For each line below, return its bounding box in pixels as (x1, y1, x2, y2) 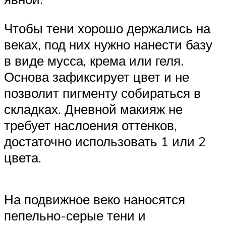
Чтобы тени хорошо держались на (4, 20, 210, 36)
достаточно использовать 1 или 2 (4, 133, 206, 149)
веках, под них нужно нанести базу (4, 36, 212, 52)
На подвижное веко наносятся (4, 191, 185, 207)
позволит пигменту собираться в (4, 84, 201, 101)
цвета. (4, 149, 41, 165)
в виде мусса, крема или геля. (4, 52, 184, 69)
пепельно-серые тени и (4, 207, 146, 223)
